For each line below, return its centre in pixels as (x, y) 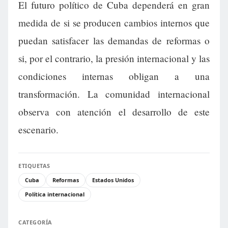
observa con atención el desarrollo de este (114, 112)
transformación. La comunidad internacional (114, 94)
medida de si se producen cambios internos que (114, 23)
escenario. (38, 130)
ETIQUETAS (34, 166)
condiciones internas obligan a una (114, 76)
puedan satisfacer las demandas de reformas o (114, 41)
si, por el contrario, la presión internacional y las (114, 59)
